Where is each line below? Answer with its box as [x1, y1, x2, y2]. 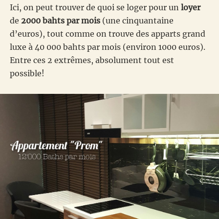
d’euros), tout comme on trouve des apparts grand [10, 28, 205, 39]
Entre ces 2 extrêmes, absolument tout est [10, 55, 174, 65]
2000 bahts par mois [21, 15, 100, 25]
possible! [10, 68, 44, 78]
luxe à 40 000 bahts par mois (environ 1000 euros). [10, 42, 205, 52]
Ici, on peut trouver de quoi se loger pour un [10, 2, 181, 12]
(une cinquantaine [100, 15, 174, 25]
